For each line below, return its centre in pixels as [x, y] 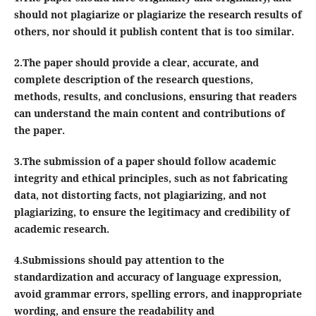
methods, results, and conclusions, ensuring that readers [155, 96]
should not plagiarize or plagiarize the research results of [158, 14]
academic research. [61, 229]
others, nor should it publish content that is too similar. [154, 31]
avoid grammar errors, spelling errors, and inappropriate [158, 294]
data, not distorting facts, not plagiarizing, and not [140, 195]
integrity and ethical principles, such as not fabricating [151, 178]
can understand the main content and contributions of [149, 113]
